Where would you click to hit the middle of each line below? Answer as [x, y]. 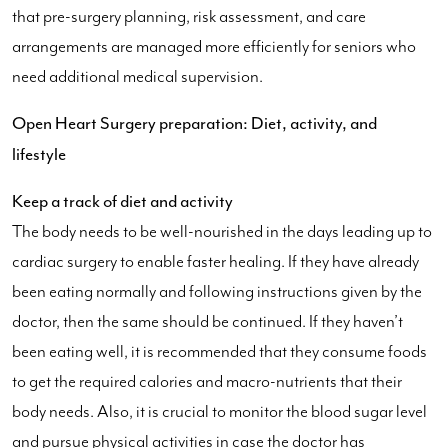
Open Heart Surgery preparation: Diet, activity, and [194, 122]
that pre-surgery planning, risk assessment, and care [189, 16]
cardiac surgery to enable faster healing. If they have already [215, 261]
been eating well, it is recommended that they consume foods [219, 351]
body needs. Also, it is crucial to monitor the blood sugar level [219, 411]
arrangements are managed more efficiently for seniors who [214, 46]
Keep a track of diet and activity [122, 200]
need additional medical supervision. [140, 76]
